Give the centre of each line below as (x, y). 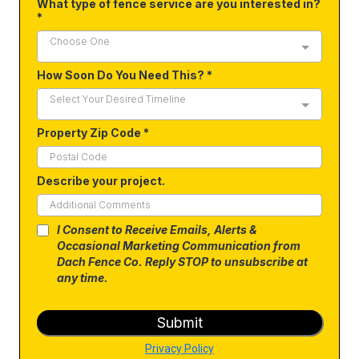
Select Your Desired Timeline (118, 99)
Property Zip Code (90, 133)
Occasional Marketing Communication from (179, 246)
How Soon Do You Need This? (122, 75)
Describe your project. (101, 181)
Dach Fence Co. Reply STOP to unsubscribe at (182, 262)
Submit (179, 323)
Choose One (80, 41)
